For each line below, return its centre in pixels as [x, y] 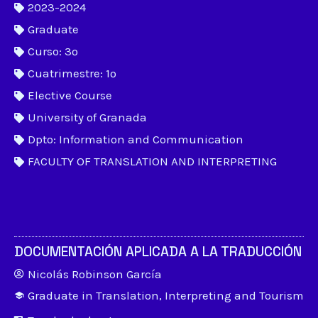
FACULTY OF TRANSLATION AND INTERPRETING [152, 161]
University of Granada [87, 117]
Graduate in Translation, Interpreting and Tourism [166, 295]
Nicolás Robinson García [95, 274]
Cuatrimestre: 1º [72, 73]
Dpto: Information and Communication [136, 139]
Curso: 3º [53, 51]
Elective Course [70, 95]
